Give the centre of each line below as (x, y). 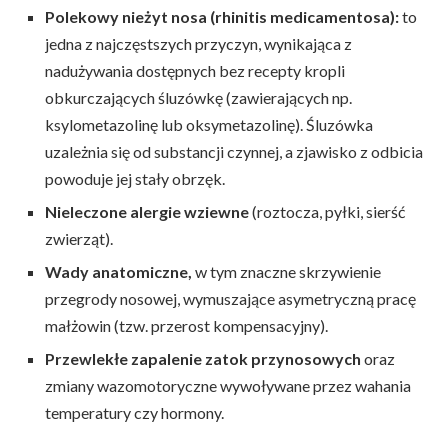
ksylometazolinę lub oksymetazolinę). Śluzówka (209, 125)
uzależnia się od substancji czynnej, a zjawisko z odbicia (234, 152)
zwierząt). (79, 239)
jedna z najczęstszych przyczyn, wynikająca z (198, 44)
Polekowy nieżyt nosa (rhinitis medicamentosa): (222, 17)
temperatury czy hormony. (134, 413)
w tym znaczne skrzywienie (286, 272)
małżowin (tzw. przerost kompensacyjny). (186, 326)
